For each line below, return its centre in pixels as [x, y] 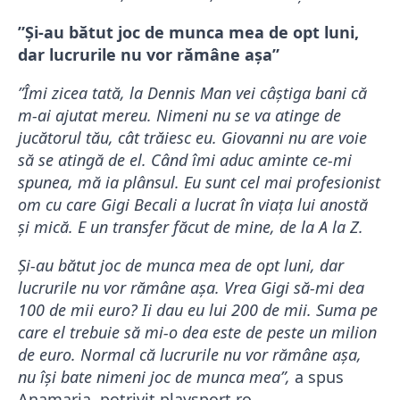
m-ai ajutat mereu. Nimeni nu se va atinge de [179, 116]
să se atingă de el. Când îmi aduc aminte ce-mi [185, 160]
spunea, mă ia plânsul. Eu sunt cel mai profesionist [199, 183]
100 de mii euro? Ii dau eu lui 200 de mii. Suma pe [198, 310]
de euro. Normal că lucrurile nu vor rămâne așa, [190, 355]
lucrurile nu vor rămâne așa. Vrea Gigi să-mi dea [191, 288]
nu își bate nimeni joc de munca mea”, [154, 377]
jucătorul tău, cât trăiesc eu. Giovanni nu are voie [192, 138]
